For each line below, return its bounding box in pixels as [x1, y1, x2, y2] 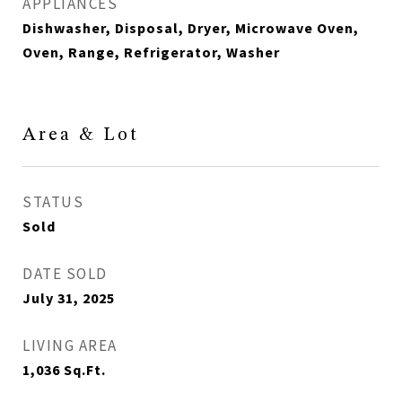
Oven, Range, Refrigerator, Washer [22, 43, 280, 61]
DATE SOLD [22, 264, 108, 284]
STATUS [22, 192, 83, 212]
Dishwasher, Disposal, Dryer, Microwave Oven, [22, 19, 359, 37]
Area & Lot [22, 126, 139, 144]
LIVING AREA [22, 336, 118, 355]
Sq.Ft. [64, 361, 106, 379]
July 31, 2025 [22, 289, 115, 307]
